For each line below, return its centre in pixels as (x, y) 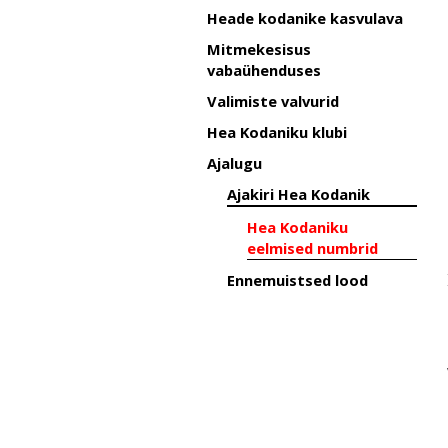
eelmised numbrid (312, 248)
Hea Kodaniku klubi (277, 132)
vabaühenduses (264, 70)
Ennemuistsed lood (297, 280)
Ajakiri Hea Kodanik (298, 194)
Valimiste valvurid (273, 101)
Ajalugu (234, 163)
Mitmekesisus (259, 49)
